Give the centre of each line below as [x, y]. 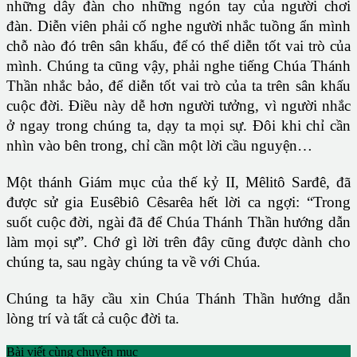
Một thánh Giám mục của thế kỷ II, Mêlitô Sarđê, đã [178, 182]
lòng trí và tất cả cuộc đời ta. [93, 319]
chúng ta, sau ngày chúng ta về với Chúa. [133, 262]
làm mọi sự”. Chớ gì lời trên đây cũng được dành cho [178, 242]
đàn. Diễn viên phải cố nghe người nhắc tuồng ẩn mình [178, 26]
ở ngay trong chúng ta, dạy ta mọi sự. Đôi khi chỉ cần [178, 126]
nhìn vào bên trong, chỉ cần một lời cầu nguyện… [159, 146]
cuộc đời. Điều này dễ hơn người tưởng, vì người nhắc [178, 106]
